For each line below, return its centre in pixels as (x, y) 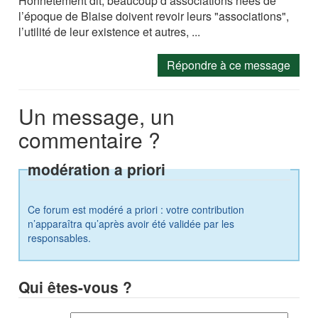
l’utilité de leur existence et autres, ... (110, 32)
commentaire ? (90, 140)
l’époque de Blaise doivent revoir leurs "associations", (154, 16)
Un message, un (97, 116)
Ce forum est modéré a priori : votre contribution (136, 210)
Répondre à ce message (228, 65)
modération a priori (97, 169)
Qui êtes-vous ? (76, 287)
